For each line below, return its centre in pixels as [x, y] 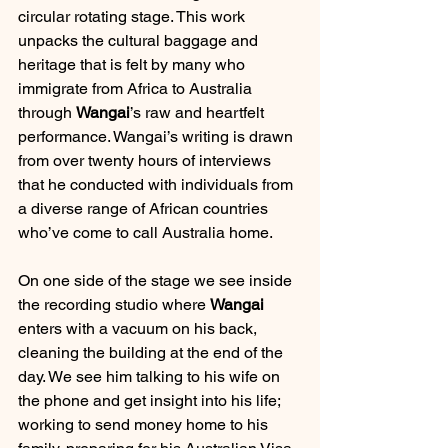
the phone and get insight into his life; [151, 400]
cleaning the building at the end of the [152, 352]
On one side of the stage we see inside [157, 280]
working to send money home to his [145, 424]
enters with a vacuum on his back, [139, 328]
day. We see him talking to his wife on [151, 376]
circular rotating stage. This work [133, 16]
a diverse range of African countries [145, 208]
